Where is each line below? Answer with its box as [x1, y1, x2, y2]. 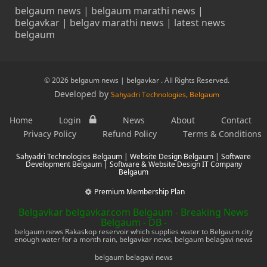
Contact [221, 114, 252, 126]
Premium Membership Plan [94, 186, 185, 197]
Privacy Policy [23, 128, 76, 139]
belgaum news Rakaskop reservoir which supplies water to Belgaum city [14, 226, 253, 237]
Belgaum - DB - [100, 215, 167, 229]
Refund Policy [103, 128, 157, 139]
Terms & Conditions [183, 128, 262, 139]
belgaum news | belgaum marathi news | [15, 4, 203, 17]
